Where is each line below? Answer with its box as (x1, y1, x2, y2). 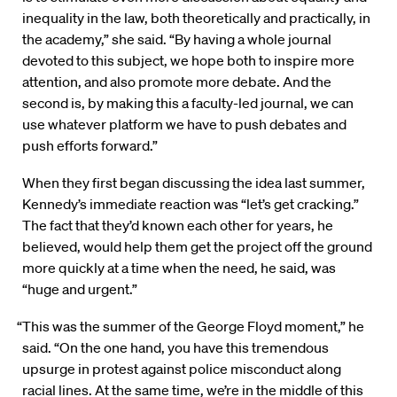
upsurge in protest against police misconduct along (22, 360, 341, 378)
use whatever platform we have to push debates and (22, 115, 346, 134)
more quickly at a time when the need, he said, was (22, 259, 336, 277)
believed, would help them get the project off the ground (22, 237, 372, 256)
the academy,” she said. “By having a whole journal (22, 30, 331, 49)
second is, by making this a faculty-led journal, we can (22, 94, 354, 113)
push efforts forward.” (22, 136, 158, 155)
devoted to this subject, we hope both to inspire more (22, 51, 354, 70)
